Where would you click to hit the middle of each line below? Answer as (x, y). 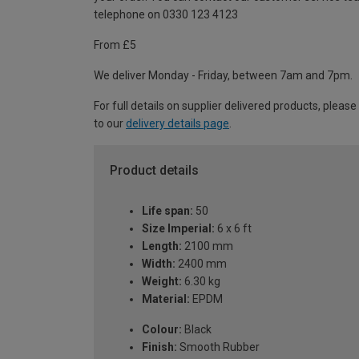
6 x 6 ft (233, 228)
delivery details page (177, 124)
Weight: (162, 281)
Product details (154, 171)
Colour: (162, 329)
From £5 (115, 45)
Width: (159, 263)
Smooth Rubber (218, 347)
